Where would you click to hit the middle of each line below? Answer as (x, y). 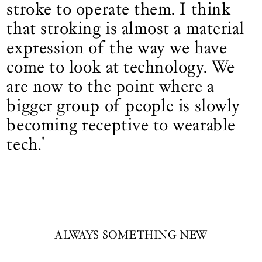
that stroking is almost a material (125, 28)
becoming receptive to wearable (121, 124)
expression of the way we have (117, 47)
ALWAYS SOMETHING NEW (131, 235)
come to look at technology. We (121, 66)
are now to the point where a (111, 86)
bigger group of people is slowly (123, 105)
